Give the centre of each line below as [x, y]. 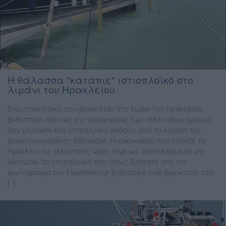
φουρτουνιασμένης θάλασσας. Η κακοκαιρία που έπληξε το [107, 141]
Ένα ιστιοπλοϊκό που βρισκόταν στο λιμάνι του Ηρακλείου [105, 109]
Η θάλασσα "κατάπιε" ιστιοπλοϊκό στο [100, 80]
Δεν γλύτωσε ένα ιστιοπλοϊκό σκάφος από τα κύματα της [104, 131]
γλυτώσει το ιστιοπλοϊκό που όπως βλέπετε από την [97, 162]
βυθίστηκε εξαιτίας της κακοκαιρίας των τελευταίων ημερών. [110, 120]
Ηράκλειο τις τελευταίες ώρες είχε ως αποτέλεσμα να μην [106, 152]
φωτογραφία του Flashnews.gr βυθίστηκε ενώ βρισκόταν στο [110, 173]
